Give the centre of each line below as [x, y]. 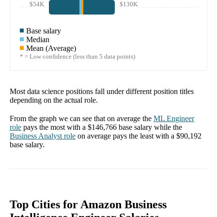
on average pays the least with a [127, 136]
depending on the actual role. [54, 100]
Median [38, 40]
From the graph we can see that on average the [81, 119]
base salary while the [149, 127]
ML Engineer [174, 119]
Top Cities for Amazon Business [88, 205]
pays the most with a [55, 127]
